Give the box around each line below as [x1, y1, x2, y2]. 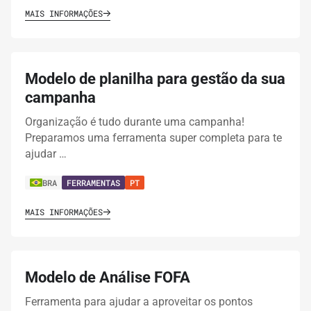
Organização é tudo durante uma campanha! [25, 115, 244, 129]
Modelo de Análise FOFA [25, 269, 190, 287]
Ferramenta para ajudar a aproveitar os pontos [25, 295, 253, 309]
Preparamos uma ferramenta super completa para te [25, 131, 282, 145]
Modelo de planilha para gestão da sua [25, 70, 285, 88]
